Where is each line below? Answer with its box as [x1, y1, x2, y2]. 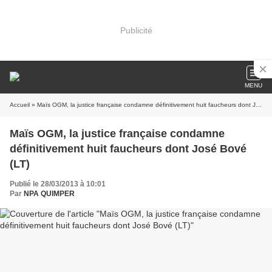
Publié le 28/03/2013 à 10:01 [10, 180, 106, 188]
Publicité [120, 25, 152, 35]
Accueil [10, 101, 30, 108]
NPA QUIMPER [24, 189, 75, 198]
